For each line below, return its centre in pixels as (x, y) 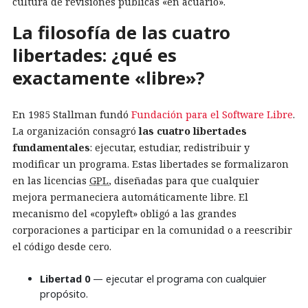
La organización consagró (76, 131)
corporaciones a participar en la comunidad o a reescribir (152, 230)
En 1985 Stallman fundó (72, 115)
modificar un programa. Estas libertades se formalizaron (151, 164)
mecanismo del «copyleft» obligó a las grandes (124, 214)
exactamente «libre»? (108, 78)
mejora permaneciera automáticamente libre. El (130, 197)
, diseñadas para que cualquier (184, 181)
